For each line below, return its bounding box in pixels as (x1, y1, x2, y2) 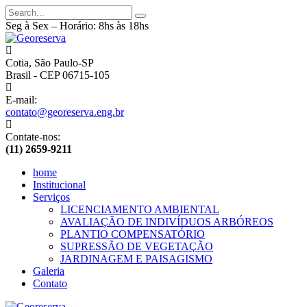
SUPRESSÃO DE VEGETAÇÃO (60, 241, 213, 252)
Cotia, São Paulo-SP (5, 57, 94, 69)
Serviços (33, 191, 70, 203)
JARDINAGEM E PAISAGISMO (60, 253, 212, 265)
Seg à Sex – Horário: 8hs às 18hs (5, 20, 149, 32)
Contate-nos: (5, 131, 60, 143)
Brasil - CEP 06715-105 (5, 69, 110, 81)
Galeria (33, 265, 64, 277)
